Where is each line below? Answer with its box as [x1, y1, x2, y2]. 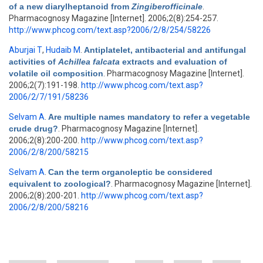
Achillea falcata [58, 57, 122, 66]
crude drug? [9, 124, 58, 133]
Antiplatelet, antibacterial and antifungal [84, 45, 246, 55]
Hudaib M [46, 45, 80, 55]
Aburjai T [9, 45, 42, 55]
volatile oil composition [9, 69, 103, 78]
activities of [9, 57, 58, 66]
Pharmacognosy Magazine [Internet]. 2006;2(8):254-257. [9, 14, 218, 23]
